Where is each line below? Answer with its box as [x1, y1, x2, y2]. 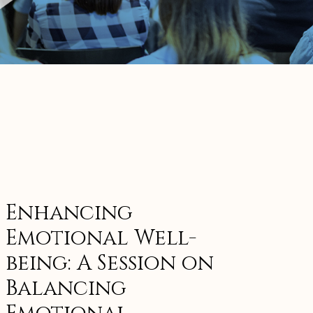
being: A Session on [6, 249, 214, 277]
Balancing [6, 275, 126, 303]
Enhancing [6, 199, 133, 227]
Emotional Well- [6, 224, 196, 252]
